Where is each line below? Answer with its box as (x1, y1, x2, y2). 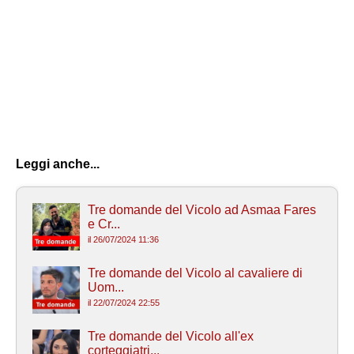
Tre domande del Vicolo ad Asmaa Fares (88, 203, 316, 217)
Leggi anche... (16, 157, 100, 171)
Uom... (88, 281, 124, 295)
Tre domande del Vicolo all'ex (88, 330, 254, 344)
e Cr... (88, 217, 120, 232)
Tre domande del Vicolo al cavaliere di (88, 266, 303, 281)
